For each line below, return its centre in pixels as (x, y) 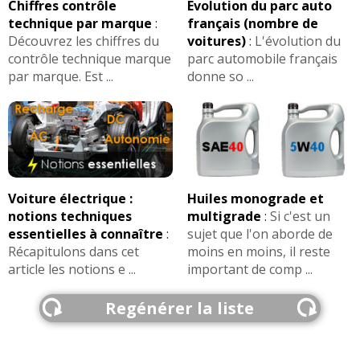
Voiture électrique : (70, 198)
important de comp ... (250, 269)
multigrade (224, 216)
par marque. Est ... (61, 77)
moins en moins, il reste (258, 251)
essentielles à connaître (86, 233)
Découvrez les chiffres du (84, 41)
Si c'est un (300, 216)
